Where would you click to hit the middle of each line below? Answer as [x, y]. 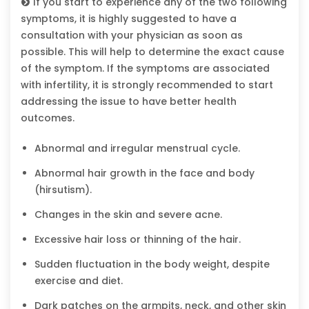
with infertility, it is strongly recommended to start [147, 84]
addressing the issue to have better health [129, 101]
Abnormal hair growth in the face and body [144, 173]
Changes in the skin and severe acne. [128, 214]
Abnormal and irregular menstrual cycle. [137, 148]
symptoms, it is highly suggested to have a [129, 18]
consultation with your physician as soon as [132, 35]
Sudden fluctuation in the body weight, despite [152, 264]
